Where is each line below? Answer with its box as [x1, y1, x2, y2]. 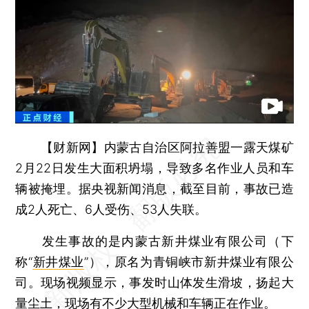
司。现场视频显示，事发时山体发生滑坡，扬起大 [15, 275, 294, 290]
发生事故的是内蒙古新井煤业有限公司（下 [15, 233, 294, 248]
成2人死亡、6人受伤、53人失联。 [15, 201, 208, 217]
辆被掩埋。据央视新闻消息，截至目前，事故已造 [15, 181, 294, 196]
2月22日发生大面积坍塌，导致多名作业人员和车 [15, 160, 294, 175]
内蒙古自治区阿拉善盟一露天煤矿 [103, 139, 294, 154]
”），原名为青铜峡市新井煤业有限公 [84, 254, 294, 269]
